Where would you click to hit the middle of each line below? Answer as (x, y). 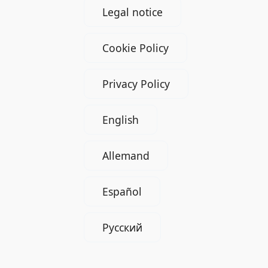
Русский (122, 227)
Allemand (126, 155)
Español (122, 191)
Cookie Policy (135, 48)
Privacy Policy (136, 83)
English (120, 119)
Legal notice (132, 12)
